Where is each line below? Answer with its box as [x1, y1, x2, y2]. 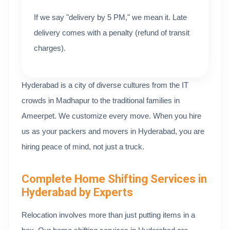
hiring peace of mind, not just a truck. [22, 142, 144, 151]
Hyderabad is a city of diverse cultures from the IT [22, 81, 188, 89]
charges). [34, 44, 66, 52]
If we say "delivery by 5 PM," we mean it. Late [34, 13, 187, 22]
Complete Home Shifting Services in [22, 172, 207, 185]
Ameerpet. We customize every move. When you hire [22, 111, 201, 120]
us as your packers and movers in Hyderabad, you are [22, 127, 204, 136]
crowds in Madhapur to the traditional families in [22, 96, 180, 105]
